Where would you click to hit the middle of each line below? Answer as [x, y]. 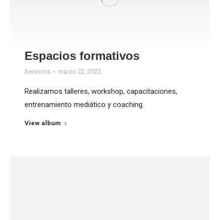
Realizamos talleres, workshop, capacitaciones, [101, 92]
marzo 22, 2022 [80, 72]
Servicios [38, 72]
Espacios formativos [82, 56]
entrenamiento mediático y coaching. [84, 105]
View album [43, 123]
